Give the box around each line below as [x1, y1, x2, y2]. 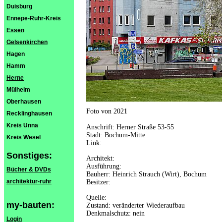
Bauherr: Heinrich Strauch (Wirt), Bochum [86, 170, 207, 178]
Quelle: [86, 194, 107, 201]
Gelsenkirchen [6, 39, 48, 46]
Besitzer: [86, 178, 111, 186]
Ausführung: [86, 163, 121, 170]
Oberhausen [6, 98, 41, 105]
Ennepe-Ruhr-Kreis [6, 15, 61, 22]
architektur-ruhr [6, 178, 52, 185]
